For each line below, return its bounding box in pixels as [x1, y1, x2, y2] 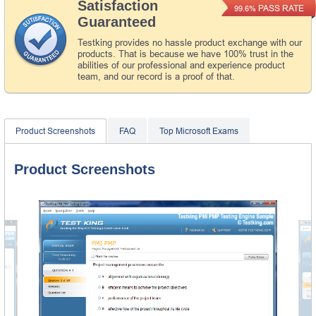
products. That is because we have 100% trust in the [78, 48, 293, 59]
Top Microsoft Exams [159, 126, 238, 136]
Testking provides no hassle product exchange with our [78, 37, 302, 48]
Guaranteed [78, 13, 156, 30]
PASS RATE [255, 3, 304, 13]
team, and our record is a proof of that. [78, 71, 235, 82]
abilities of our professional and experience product [78, 59, 285, 71]
